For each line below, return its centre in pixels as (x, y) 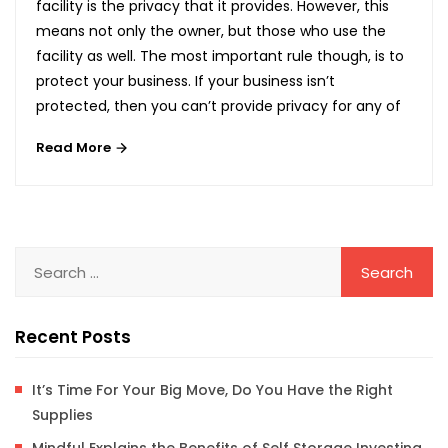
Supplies (62, 415)
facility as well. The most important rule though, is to (220, 55)
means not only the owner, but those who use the (211, 30)
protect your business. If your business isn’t (185, 80)
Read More (75, 147)
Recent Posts (73, 337)
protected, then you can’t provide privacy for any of (218, 105)
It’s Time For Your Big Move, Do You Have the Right (212, 390)
